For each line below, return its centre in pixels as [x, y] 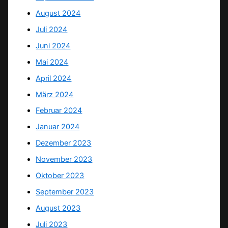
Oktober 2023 [60, 176]
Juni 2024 [53, 46]
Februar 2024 [59, 111]
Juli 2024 [52, 29]
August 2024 [58, 13]
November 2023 [64, 160]
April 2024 [54, 78]
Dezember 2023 [64, 143]
